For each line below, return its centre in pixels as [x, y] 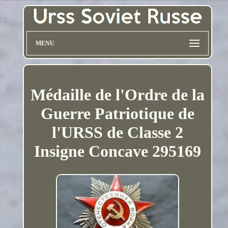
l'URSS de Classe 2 [117, 132]
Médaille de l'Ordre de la [117, 94]
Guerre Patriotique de [117, 113]
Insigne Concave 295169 [117, 151]
